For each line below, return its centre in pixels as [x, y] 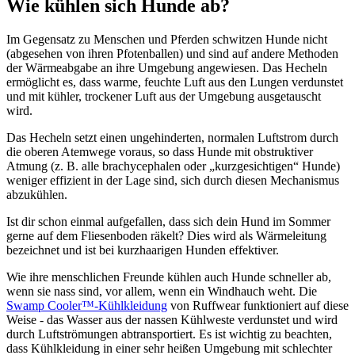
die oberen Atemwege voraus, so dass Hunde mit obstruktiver [160, 151]
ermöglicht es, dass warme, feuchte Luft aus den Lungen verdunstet [175, 82]
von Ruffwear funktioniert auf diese [258, 305]
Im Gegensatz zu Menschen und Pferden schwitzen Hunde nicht [167, 39]
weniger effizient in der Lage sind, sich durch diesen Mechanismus [173, 180]
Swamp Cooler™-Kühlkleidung [87, 305]
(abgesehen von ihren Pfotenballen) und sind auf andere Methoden [172, 53]
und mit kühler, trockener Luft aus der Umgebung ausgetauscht [164, 96]
